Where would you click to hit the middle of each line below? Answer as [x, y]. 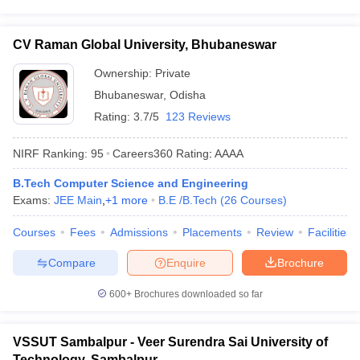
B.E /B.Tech [188, 200]
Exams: [33, 200]
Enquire [186, 262]
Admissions [139, 232]
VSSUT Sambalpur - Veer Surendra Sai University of [170, 342]
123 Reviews [198, 117]
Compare [72, 262]
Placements [212, 232]
